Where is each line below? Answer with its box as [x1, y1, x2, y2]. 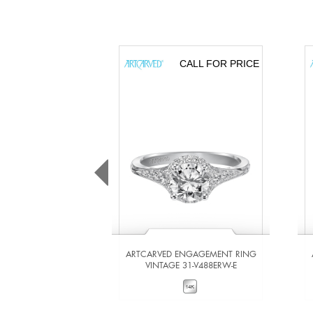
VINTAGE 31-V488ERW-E [145, 259, 237, 271]
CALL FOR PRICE [179, 58, 259, 70]
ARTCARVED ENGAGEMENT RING [125, 248, 256, 260]
